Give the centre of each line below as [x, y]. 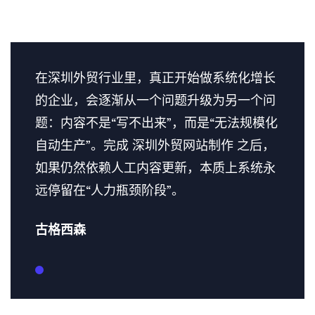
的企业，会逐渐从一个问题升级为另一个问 [155, 101]
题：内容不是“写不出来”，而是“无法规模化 [156, 123]
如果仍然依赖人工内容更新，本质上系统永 [155, 168]
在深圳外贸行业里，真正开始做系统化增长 [155, 78]
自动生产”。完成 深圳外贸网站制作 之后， [155, 146]
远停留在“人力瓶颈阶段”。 [110, 191]
